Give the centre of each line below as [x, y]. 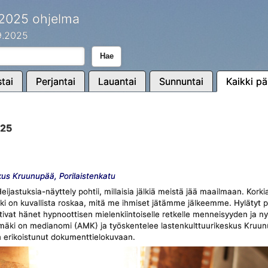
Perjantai [55, 81]
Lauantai [117, 81]
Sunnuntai [181, 81]
